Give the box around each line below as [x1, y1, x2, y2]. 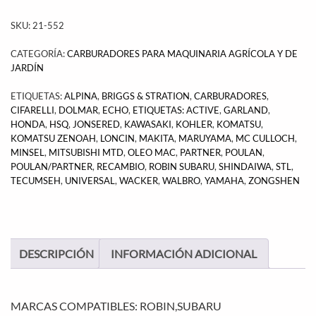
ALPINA [64, 90, 97, 102]
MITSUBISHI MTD [49, 146, 123, 158]
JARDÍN [11, 61, 44, 73]
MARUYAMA [178, 132, 231, 144]
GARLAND [224, 104, 268, 116]
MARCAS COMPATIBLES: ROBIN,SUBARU [11, 298, 221, 312]
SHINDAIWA [219, 160, 272, 172]
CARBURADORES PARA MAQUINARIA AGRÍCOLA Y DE [67, 47, 298, 59]
